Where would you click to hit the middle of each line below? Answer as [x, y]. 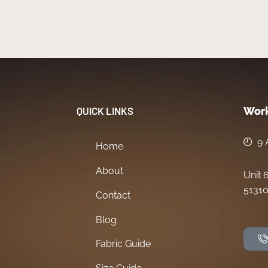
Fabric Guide [123, 244]
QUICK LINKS [105, 110]
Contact [113, 195]
